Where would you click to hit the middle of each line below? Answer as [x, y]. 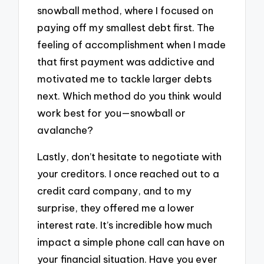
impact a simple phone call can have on [131, 242]
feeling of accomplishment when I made [132, 44]
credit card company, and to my [115, 190]
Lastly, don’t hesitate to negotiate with [130, 156]
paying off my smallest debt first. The [126, 27]
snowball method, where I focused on [126, 10]
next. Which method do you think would [130, 95]
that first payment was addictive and [126, 61]
